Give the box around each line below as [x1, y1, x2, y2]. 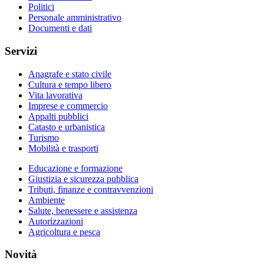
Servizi [5, 45, 37, 57]
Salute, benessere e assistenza [28, 205, 137, 216]
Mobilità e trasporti [28, 143, 98, 153]
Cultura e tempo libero [28, 79, 111, 90]
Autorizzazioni [28, 216, 83, 226]
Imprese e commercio [28, 100, 108, 111]
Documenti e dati [28, 23, 92, 34]
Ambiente [28, 194, 65, 205]
